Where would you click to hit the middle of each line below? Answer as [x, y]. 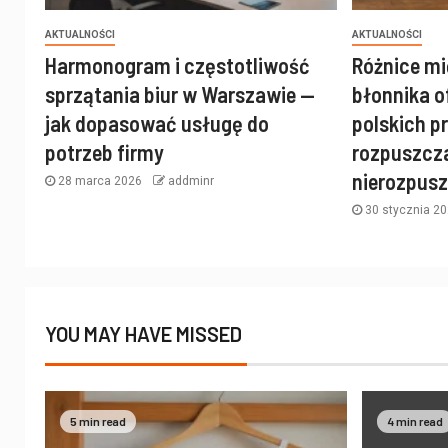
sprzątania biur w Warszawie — [180, 94]
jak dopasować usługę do [157, 123]
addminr [191, 181]
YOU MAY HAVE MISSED [143, 334]
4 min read [415, 421]
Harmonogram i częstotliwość [177, 65]
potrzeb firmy [104, 152]
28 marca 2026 [100, 181]
